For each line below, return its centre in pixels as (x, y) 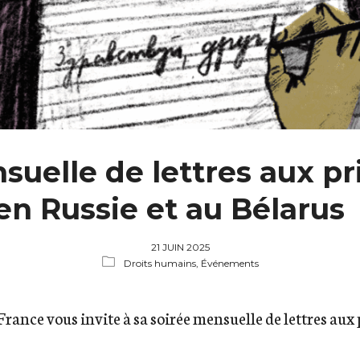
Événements (229, 264)
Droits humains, (162, 264)
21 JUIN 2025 (180, 247)
